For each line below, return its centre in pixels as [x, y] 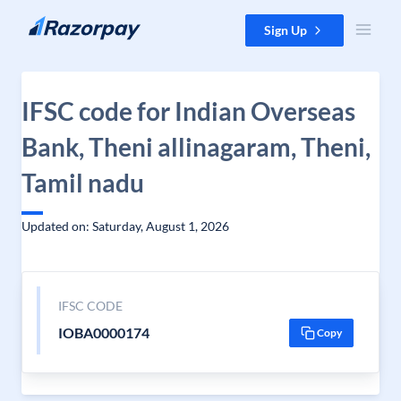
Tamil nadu [83, 183]
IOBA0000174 [103, 333]
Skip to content [57, 23]
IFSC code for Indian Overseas [188, 111]
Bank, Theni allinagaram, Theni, [196, 147]
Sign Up [286, 30]
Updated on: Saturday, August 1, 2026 [125, 226]
